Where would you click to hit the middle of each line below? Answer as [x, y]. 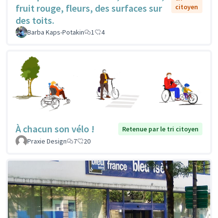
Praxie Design [47, 141]
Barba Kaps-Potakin [56, 32]
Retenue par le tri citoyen [160, 129]
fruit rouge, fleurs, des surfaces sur [89, 8]
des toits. [35, 20]
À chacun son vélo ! [55, 128]
